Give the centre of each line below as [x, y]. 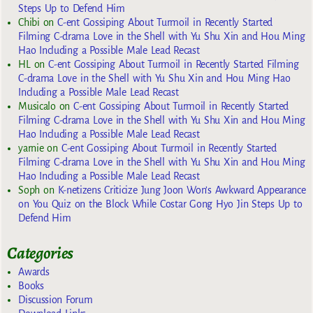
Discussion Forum [56, 300]
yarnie [31, 148]
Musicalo [37, 106]
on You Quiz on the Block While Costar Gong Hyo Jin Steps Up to [160, 204]
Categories [41, 253]
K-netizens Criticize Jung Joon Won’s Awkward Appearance [182, 190]
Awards [34, 272]
